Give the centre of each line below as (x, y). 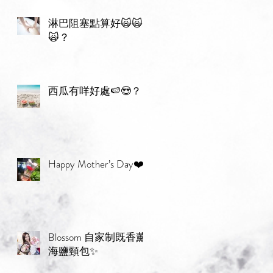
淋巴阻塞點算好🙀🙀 (95, 23)
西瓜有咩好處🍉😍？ (95, 90)
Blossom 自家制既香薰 (97, 237)
